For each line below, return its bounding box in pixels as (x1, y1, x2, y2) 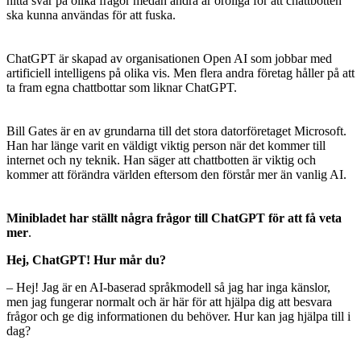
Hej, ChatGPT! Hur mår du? (6, 253, 166, 268)
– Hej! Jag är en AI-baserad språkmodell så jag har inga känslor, (6, 280, 330, 295)
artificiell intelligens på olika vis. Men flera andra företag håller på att (6, 66, 355, 81)
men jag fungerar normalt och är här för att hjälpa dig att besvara (6, 295, 332, 309)
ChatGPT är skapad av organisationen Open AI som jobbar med (6, 52, 332, 66)
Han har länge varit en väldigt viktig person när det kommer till (6, 139, 326, 153)
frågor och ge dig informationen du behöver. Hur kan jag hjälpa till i (6, 309, 351, 324)
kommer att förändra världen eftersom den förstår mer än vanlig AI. (6, 168, 346, 182)
